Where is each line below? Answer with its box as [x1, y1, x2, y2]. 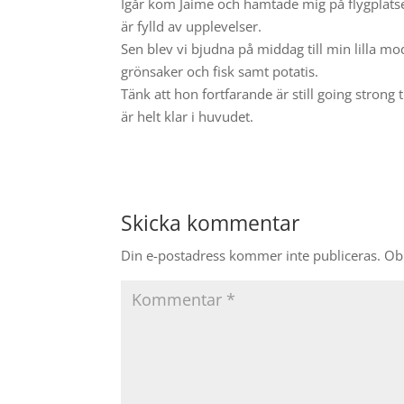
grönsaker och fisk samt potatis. [121, 62, 319, 81]
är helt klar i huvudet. [121, 107, 254, 126]
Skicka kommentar [121, 208, 300, 238]
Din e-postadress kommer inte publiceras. [121, 246, 381, 265]
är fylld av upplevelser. [121, 17, 262, 36]
